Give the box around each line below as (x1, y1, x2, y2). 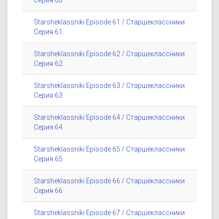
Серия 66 (34, 187, 63, 195)
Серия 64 (34, 123, 63, 131)
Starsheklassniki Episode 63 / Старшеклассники (34, 82, 185, 90)
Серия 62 (34, 60, 63, 68)
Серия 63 (34, 91, 63, 100)
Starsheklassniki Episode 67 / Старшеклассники (34, 209, 185, 217)
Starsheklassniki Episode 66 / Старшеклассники (34, 177, 185, 185)
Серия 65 (34, 155, 63, 163)
